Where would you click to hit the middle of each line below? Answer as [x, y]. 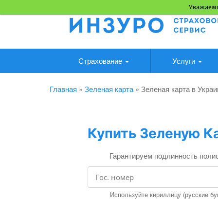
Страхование [101, 61]
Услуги [185, 61]
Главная [63, 89]
